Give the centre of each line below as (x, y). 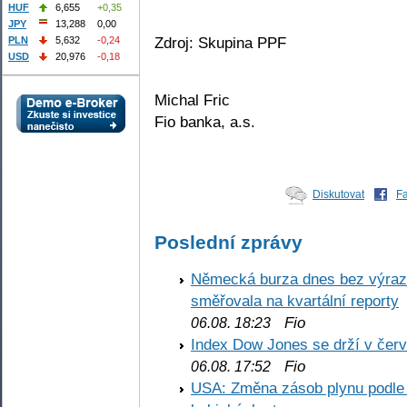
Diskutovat (338, 194)
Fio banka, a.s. (205, 121)
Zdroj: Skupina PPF (220, 43)
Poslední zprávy (228, 242)
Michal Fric (192, 99)
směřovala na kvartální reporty (295, 301)
